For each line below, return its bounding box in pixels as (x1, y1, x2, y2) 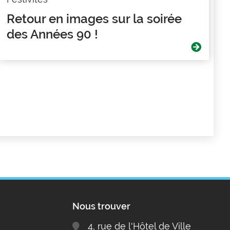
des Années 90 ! (6, 26, 98, 42)
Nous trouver (72, 200, 131, 212)
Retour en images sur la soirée (6, 11, 182, 26)
